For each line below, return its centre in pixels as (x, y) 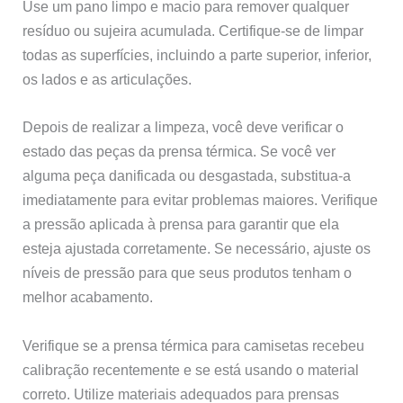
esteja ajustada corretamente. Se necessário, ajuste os (197, 249)
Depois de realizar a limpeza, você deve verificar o (184, 127)
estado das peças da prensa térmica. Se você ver (179, 152)
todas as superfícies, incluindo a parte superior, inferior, (197, 55)
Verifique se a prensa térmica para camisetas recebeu (194, 345)
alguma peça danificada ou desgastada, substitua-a (187, 176)
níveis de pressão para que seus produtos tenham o (188, 273)
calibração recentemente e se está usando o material (191, 369)
